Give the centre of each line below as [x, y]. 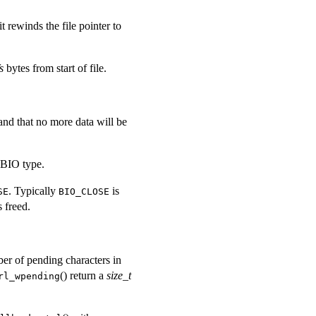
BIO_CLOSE [84, 191]
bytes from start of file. [55, 68]
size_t [119, 275]
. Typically [34, 190]
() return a [83, 275]
